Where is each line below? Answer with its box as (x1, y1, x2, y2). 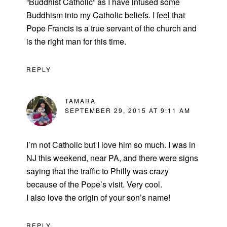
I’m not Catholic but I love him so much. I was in (26, 139, 196, 151)
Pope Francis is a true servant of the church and (26, 22, 197, 34)
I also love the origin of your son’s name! (26, 192, 171, 204)
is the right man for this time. (26, 35, 127, 48)
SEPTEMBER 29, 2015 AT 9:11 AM (65, 106, 191, 115)
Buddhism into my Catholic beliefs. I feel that (26, 9, 185, 21)
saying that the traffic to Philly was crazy (26, 165, 169, 177)
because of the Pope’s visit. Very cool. (26, 178, 163, 191)
